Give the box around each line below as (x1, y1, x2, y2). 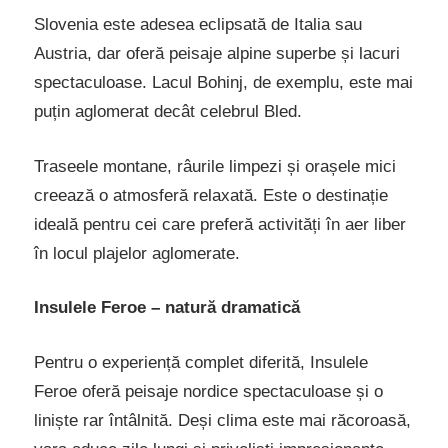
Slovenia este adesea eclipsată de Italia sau (34, 15, 362, 35)
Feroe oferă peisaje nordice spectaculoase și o (34, 381, 383, 401)
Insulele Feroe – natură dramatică (34, 298, 300, 318)
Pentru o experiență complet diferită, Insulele (34, 352, 368, 372)
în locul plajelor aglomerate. (34, 243, 240, 263)
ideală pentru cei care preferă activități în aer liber (34, 214, 406, 234)
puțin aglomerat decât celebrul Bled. (34, 102, 302, 122)
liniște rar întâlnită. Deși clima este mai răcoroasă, (34, 410, 411, 430)
